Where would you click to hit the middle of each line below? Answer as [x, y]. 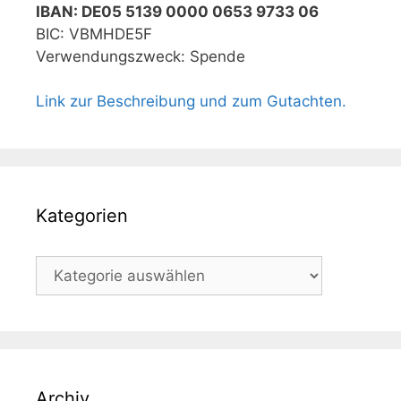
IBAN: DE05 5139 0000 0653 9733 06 [177, 11]
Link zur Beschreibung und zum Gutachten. [191, 101]
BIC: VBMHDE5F [94, 34]
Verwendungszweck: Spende [141, 56]
